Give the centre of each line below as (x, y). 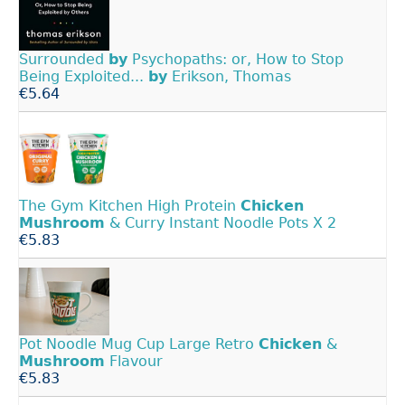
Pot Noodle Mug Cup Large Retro (139, 344)
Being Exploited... (84, 77)
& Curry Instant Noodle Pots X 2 (221, 222)
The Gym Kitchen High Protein (130, 205)
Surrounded (64, 60)
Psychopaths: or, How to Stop (235, 60)
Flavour (134, 362)
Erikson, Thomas (229, 77)
